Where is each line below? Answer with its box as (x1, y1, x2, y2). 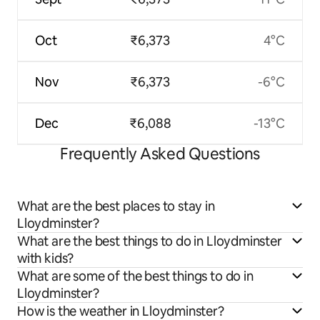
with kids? (17, 249, 74, 266)
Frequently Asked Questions (60, 143, 260, 164)
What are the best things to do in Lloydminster (17, 232, 282, 249)
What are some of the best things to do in (17, 267, 254, 284)
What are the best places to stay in (17, 197, 215, 214)
